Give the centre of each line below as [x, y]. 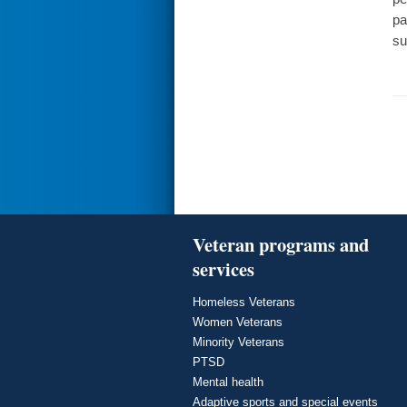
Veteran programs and [281, 245]
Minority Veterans [238, 342]
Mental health [228, 382]
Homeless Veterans [244, 303]
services [223, 269]
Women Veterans [238, 323]
